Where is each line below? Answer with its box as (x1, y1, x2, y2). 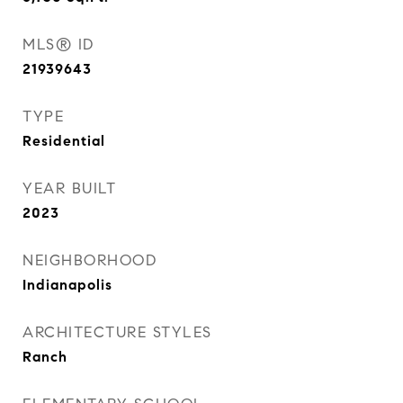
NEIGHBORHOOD (22, 251, 157, 270)
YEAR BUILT (22, 179, 116, 198)
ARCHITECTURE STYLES (22, 323, 212, 342)
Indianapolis (22, 276, 112, 293)
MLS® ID (22, 35, 94, 54)
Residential (22, 132, 105, 149)
